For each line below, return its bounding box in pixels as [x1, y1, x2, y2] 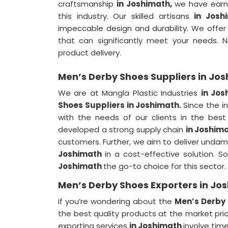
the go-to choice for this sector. [103, 161, 226, 172]
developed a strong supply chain [58, 124, 186, 135]
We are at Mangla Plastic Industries [58, 88, 201, 98]
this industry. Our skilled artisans [58, 11, 194, 21]
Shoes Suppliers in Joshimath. [58, 100, 184, 110]
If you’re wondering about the [58, 196, 175, 207]
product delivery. [58, 47, 121, 58]
